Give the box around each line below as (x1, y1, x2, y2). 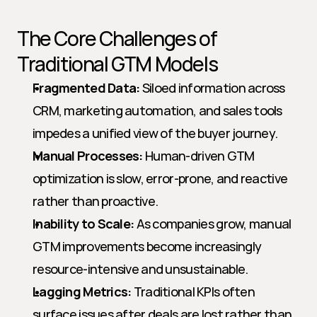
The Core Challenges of (17, 25, 217, 52)
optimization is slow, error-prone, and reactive (33, 170, 288, 187)
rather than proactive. (33, 192, 158, 209)
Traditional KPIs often (131, 283, 255, 300)
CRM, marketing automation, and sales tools (33, 102, 282, 119)
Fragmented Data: (33, 79, 140, 96)
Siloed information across (139, 79, 285, 96)
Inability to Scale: (33, 215, 134, 232)
